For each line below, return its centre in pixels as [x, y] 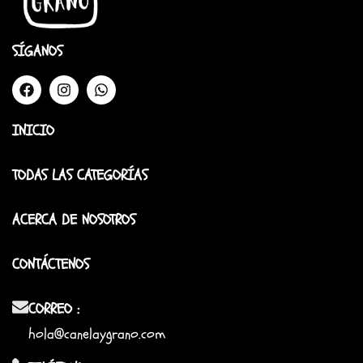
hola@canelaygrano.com [97, 334]
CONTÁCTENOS [51, 265]
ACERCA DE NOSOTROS [74, 220]
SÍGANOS [37, 51]
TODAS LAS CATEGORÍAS [80, 175]
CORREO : [54, 309]
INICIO [33, 131]
